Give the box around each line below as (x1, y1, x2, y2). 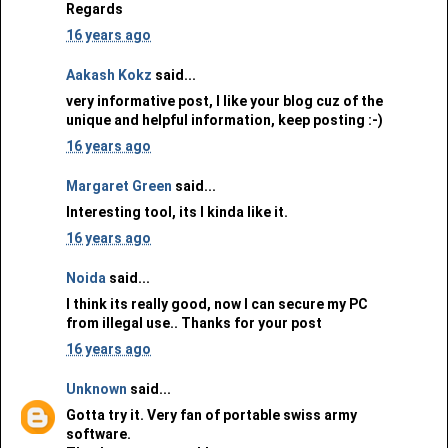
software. (66, 425, 131, 442)
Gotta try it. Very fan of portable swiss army (66, 406, 357, 423)
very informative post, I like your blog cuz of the (66, 92, 383, 109)
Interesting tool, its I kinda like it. (66, 203, 288, 220)
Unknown (66, 380, 127, 397)
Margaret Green (66, 177, 172, 194)
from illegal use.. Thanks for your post (66, 314, 322, 331)
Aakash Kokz (66, 66, 152, 83)
